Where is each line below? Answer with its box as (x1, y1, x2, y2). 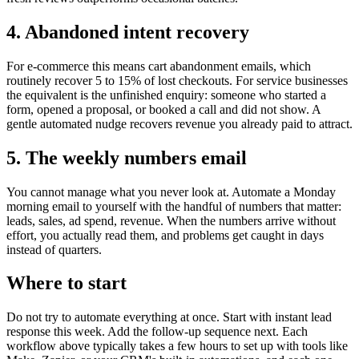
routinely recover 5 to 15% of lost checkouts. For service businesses (6, 73, 348, 87)
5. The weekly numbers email (6, 147, 247, 168)
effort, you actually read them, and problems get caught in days (6, 228, 324, 242)
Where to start (6, 272, 127, 294)
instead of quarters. (6, 242, 102, 256)
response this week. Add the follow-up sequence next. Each (6, 325, 308, 339)
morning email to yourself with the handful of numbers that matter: (6, 199, 341, 213)
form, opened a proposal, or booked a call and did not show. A (6, 102, 321, 116)
